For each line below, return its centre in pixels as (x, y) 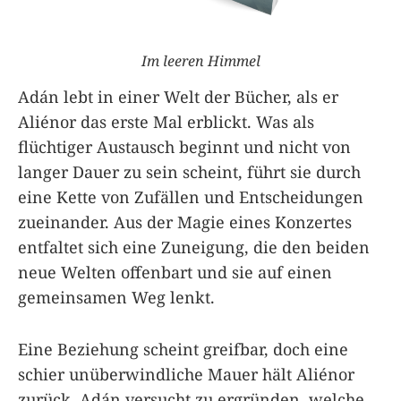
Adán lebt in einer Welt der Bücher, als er (178, 96)
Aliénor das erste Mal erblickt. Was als (166, 121)
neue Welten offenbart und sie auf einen (175, 272)
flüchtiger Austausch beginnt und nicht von (184, 146)
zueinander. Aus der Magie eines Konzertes (185, 222)
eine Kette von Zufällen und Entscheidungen (191, 196)
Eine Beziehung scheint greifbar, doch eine (183, 349)
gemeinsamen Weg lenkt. (116, 297)
